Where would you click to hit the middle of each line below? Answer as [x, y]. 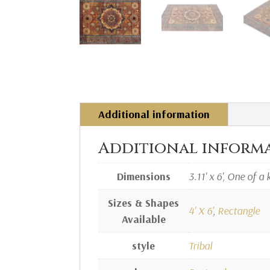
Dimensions [143, 176]
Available [143, 219]
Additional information [154, 114]
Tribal [200, 245]
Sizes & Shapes [143, 202]
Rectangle [239, 210]
